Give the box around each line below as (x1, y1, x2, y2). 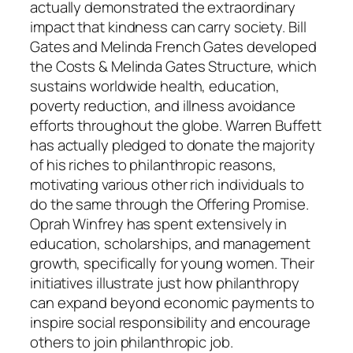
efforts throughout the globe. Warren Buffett (30, 115, 321, 136)
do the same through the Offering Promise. (30, 194, 309, 215)
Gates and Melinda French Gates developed (30, 36, 317, 58)
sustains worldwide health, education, (30, 76, 281, 97)
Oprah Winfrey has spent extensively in (30, 214, 288, 235)
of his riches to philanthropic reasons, (30, 154, 277, 176)
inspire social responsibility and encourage (30, 312, 310, 333)
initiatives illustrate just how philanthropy (30, 273, 299, 294)
